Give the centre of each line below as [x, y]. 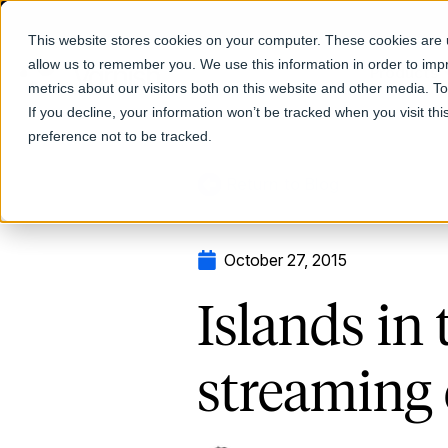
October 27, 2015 [285, 259]
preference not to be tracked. [120, 136]
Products [403, 72]
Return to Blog [280, 183]
